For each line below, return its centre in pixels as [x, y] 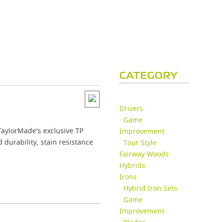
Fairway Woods [144, 154]
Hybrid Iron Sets [150, 188]
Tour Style [140, 142]
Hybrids [132, 165]
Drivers [131, 108]
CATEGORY [148, 76]
